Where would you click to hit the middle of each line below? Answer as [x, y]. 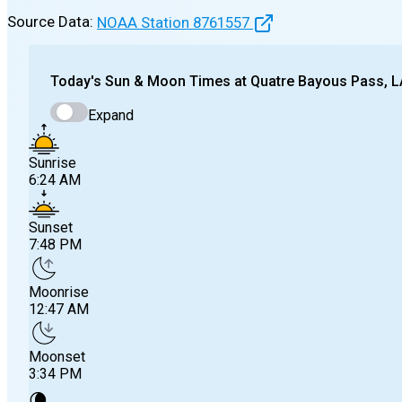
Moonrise [59, 292]
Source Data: [50, 22]
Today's [76, 82]
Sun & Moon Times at [176, 82]
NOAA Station [145, 22]
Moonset [57, 356]
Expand [111, 115]
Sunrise [52, 162]
